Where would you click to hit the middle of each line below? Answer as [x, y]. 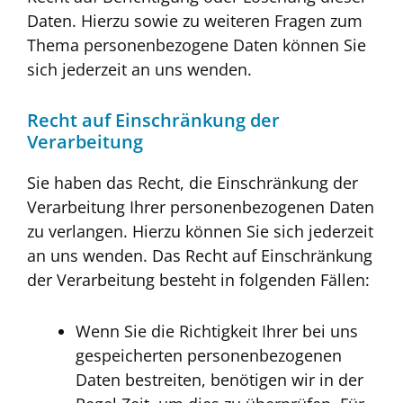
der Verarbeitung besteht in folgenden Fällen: [198, 279]
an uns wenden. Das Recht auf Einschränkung [200, 255]
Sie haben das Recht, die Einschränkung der [193, 182]
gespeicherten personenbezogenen [209, 356]
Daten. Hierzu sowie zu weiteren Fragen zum [195, 21]
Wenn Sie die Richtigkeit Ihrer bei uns [217, 331]
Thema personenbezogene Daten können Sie [197, 45]
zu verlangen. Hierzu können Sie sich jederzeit [200, 231]
